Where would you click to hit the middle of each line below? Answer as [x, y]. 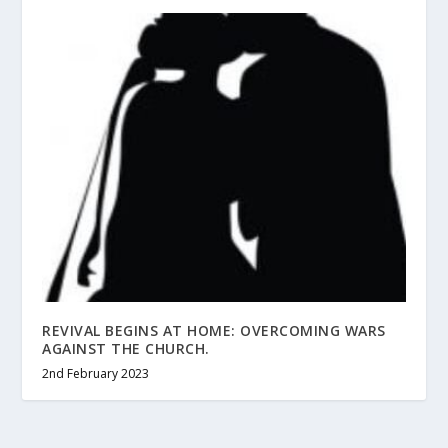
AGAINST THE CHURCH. [126, 348]
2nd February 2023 [96, 373]
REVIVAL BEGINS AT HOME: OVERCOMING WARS [214, 330]
